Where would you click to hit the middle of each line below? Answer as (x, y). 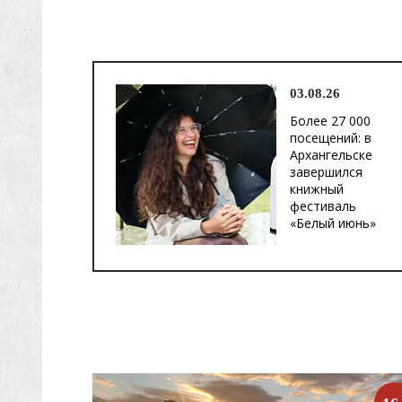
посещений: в (331, 138)
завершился (326, 172)
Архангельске (331, 155)
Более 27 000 (330, 121)
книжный (317, 189)
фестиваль (323, 206)
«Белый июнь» (333, 223)
